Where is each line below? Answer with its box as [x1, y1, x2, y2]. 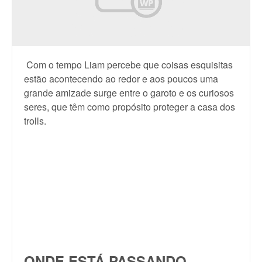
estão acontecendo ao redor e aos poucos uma [24, 72, 218, 85]
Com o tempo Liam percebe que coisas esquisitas [24, 58, 233, 71]
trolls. [24, 114, 46, 127]
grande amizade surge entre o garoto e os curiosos [24, 86, 234, 99]
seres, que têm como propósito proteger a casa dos [24, 100, 235, 113]
